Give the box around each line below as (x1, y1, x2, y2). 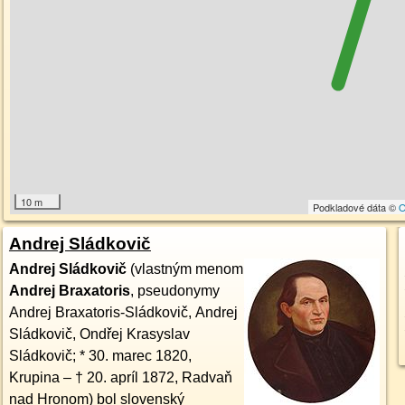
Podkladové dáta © (313, 200, 400, 214)
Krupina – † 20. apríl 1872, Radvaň (8, 370, 232, 385)
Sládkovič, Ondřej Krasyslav (8, 326, 190, 342)
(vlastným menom (126, 261, 243, 277)
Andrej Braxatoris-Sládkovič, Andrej (8, 305, 238, 320)
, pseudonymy (129, 283, 220, 298)
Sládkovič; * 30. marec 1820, (8, 348, 192, 363)
